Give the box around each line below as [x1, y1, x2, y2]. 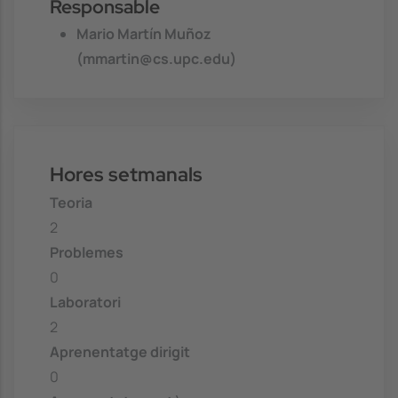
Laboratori [50, 291, 121, 312]
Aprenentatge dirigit [50, 341, 190, 362]
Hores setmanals [50, 161, 203, 188]
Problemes [50, 242, 123, 262]
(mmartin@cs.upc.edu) [76, 48, 236, 68]
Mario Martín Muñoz [76, 23, 211, 44]
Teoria [50, 192, 92, 212]
